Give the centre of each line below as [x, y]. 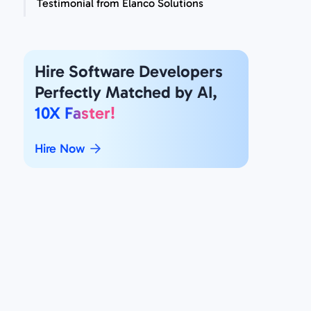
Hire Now [60, 148]
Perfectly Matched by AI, [126, 92]
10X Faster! [75, 112]
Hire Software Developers [129, 71]
